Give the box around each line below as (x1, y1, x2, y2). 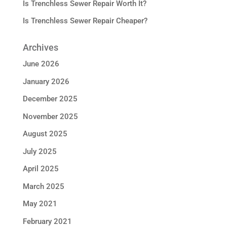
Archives (22, 42, 58, 53)
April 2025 (22, 164, 59, 173)
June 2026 (22, 59, 59, 68)
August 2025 (22, 129, 67, 138)
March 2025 (22, 181, 64, 191)
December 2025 (22, 94, 78, 103)
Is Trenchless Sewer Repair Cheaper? (22, 16, 147, 25)
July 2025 (22, 146, 57, 156)
